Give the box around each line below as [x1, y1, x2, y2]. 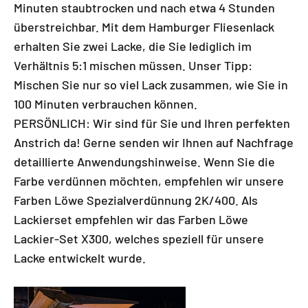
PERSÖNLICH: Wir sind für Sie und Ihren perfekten [14, 115, 290, 131]
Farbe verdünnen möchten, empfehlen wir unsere [14, 173, 284, 188]
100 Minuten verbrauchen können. [14, 96, 197, 111]
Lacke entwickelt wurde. [14, 250, 146, 265]
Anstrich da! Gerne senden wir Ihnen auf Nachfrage [14, 135, 294, 150]
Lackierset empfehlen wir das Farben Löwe [14, 212, 248, 227]
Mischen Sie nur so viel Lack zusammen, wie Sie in [14, 77, 288, 92]
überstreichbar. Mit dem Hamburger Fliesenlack [14, 19, 274, 34]
